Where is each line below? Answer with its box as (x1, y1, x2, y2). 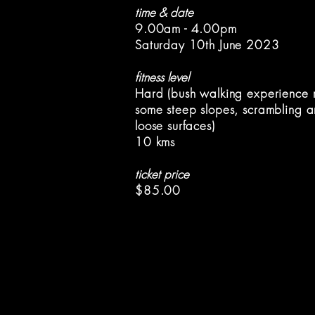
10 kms (135, 134, 176, 150)
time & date (135, 4, 193, 20)
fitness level (135, 69, 189, 85)
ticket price (135, 166, 189, 182)
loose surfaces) (135, 117, 215, 134)
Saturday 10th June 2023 (135, 37, 280, 53)
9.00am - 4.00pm (135, 20, 237, 37)
